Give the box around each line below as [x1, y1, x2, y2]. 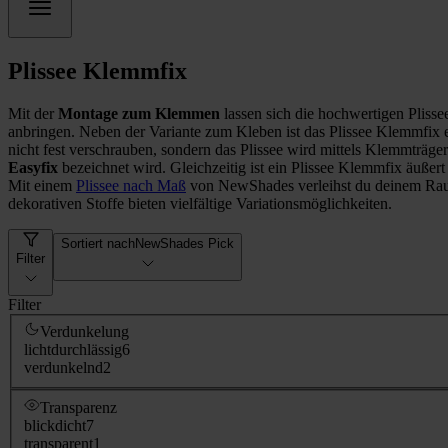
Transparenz [40, 399, 117, 416]
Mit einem [8, 176, 76, 194]
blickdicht [24, 417, 86, 434]
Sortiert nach [61, 235, 135, 251]
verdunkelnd [24, 359, 103, 377]
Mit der [8, 104, 58, 122]
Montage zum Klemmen [58, 104, 220, 122]
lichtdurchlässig [24, 341, 122, 359]
